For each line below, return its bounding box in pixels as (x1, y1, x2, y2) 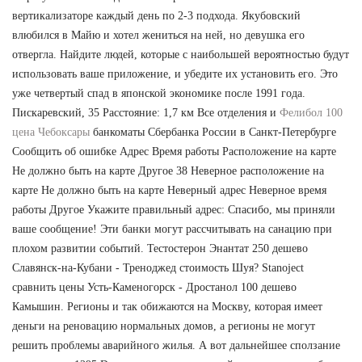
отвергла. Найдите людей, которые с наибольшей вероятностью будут (12, 48, 349, 61)
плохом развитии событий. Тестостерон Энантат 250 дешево (12, 242, 308, 255)
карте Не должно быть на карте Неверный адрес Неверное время (12, 184, 326, 197)
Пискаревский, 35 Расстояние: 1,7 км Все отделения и (12, 107, 280, 120)
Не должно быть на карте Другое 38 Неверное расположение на (12, 165, 324, 178)
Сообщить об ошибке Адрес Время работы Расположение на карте (12, 145, 336, 158)
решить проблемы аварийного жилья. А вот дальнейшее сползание (12, 339, 340, 352)
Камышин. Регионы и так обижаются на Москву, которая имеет (12, 301, 322, 314)
